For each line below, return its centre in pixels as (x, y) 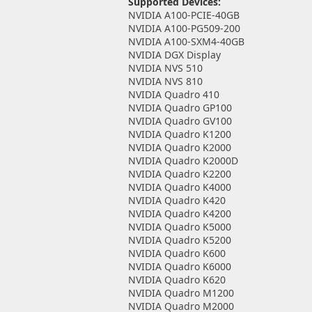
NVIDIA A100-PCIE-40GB (184, 15)
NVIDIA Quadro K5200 (179, 240)
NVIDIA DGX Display (174, 55)
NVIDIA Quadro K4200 (179, 213)
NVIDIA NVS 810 (165, 81)
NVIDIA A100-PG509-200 (184, 28)
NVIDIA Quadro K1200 (179, 134)
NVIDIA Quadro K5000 (179, 227)
